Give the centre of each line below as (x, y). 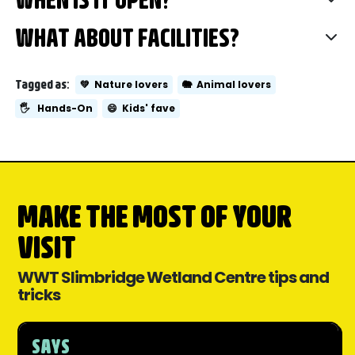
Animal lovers (234, 85)
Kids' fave (149, 109)
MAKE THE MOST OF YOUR (155, 216)
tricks (39, 295)
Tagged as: (42, 84)
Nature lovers (132, 85)
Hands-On (65, 109)
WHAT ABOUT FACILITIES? (128, 37)
